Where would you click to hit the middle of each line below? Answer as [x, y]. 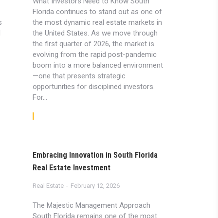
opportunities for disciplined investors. [93, 87]
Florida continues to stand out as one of [97, 12]
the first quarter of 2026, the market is [93, 44]
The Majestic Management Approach [91, 205]
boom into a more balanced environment [98, 65]
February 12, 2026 [95, 186]
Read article [59, 116]
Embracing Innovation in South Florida [95, 155]
